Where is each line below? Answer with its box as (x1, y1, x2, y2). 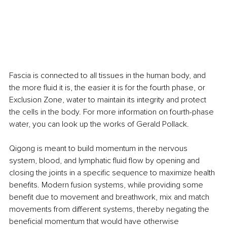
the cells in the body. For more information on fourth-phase (9, 107, 216, 118)
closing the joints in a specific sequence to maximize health (9, 168, 217, 178)
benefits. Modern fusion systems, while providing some (9, 180, 205, 191)
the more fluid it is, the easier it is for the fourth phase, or (9, 83, 207, 93)
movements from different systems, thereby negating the (9, 204, 211, 215)
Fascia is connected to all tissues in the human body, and (9, 70, 208, 81)
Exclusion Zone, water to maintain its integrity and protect (9, 95, 208, 105)
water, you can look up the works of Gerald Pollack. (9, 119, 189, 130)
